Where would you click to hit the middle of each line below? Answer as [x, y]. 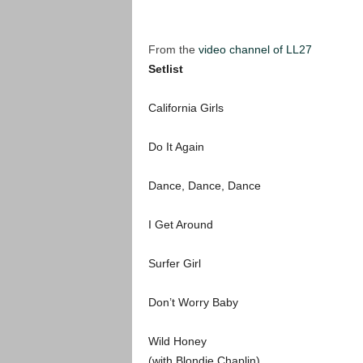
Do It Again [176, 146]
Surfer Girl [174, 263]
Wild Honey [177, 341]
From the [173, 49]
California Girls [186, 107]
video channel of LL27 [255, 49]
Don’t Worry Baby [193, 302]
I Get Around [180, 224]
